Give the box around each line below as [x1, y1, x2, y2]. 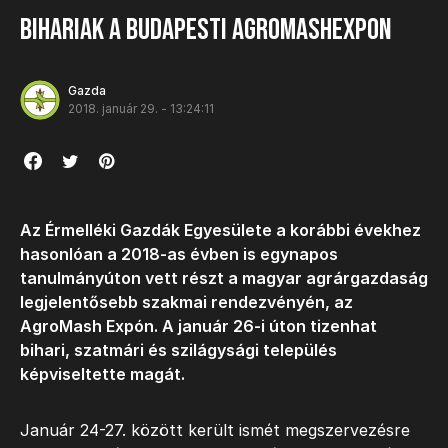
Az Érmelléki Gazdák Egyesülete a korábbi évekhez [20, 220, 421, 240]
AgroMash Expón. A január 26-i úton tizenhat [20, 316, 377, 336]
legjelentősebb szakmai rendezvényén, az [20, 292, 353, 312]
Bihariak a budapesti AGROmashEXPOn [20, 12, 392, 48]
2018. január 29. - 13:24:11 [68, 101, 214, 116]
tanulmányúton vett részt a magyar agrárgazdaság [20, 268, 428, 288]
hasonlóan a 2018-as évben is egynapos [20, 244, 338, 264]
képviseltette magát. [20, 364, 185, 384]
